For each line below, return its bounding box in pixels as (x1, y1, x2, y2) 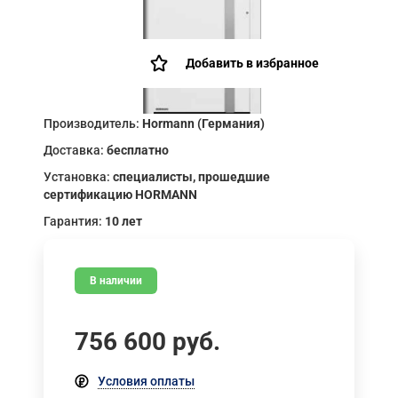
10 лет (105, 213, 142, 228)
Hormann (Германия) (142, 115, 265, 131)
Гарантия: (44, 213, 105, 228)
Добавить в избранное (186, 56, 319, 71)
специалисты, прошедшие (113, 169, 270, 184)
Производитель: (44, 115, 142, 131)
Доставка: (44, 142, 107, 157)
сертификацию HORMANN (44, 187, 197, 202)
